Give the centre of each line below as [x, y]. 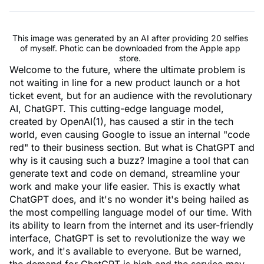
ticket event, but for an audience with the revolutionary [131, 96]
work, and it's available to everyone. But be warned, [126, 251]
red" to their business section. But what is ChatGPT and [132, 148]
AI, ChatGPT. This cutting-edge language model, [117, 109]
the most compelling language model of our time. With [131, 212]
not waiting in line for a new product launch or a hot [125, 83]
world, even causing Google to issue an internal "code [130, 135]
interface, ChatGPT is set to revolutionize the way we [127, 238]
